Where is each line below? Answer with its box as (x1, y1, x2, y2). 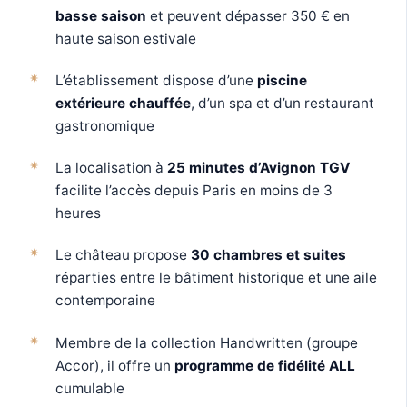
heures (55, 204, 101, 223)
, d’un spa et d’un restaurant (190, 94, 374, 112)
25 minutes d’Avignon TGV (166, 159, 350, 177)
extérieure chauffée (55, 94, 191, 112)
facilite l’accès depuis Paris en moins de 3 (55, 182, 333, 200)
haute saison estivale (55, 29, 196, 47)
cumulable (55, 379, 124, 397)
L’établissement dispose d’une (55, 71, 257, 89)
